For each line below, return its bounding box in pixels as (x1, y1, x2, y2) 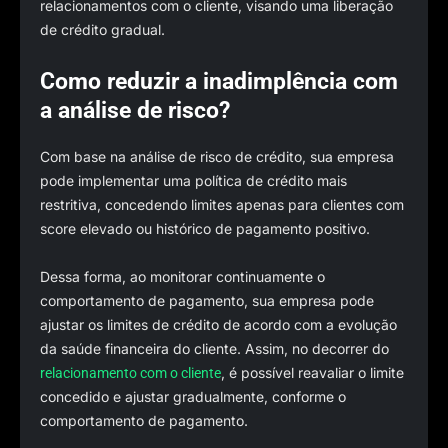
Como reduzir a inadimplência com (40, 67, 398, 95)
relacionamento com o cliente (40, 365, 221, 382)
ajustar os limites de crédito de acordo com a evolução (40, 316, 397, 334)
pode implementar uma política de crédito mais (40, 171, 347, 189)
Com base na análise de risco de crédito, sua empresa (40, 147, 394, 165)
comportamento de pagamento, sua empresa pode (40, 292, 374, 310)
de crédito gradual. (40, 21, 165, 39)
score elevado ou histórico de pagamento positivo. (40, 219, 370, 237)
